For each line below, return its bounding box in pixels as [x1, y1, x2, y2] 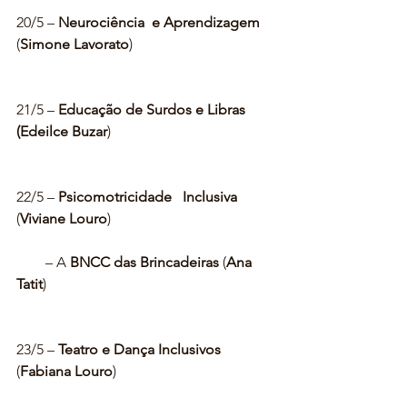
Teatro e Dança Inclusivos [58, 341, 221, 359]
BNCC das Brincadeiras [66, 253, 219, 272]
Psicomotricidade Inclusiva [58, 188, 237, 206]
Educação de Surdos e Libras [58, 101, 249, 119]
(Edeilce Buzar [16, 123, 107, 141]
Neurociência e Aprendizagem [58, 14, 260, 32]
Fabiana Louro [20, 362, 113, 381]
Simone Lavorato [20, 35, 129, 54]
